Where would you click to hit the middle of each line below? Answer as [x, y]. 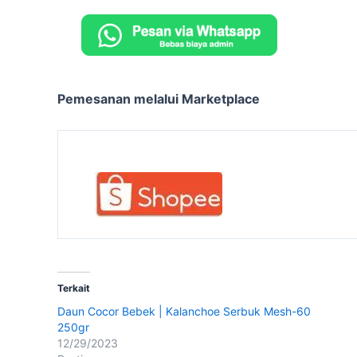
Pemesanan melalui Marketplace [159, 99]
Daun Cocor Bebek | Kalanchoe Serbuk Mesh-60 [184, 312]
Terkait [74, 288]
